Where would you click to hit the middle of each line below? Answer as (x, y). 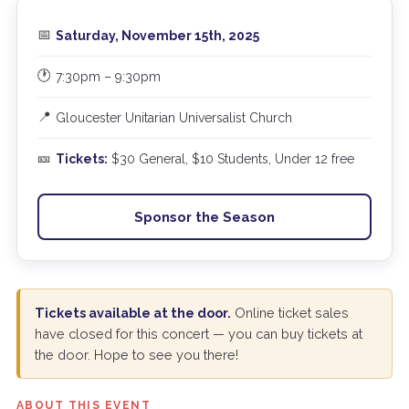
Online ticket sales (289, 313)
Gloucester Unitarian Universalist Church (173, 118)
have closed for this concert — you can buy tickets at (198, 334)
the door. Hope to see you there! (136, 355)
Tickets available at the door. (132, 313)
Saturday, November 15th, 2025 (157, 36)
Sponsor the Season (204, 217)
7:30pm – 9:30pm (108, 77)
